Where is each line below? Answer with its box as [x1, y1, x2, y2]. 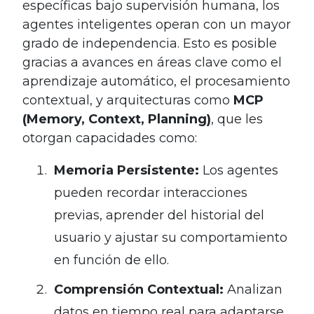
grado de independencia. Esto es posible [22, 35, 277, 51]
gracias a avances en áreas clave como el [22, 54, 282, 70]
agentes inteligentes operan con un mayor [22, 16, 291, 32]
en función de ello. [54, 252, 169, 268]
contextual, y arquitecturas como [22, 92, 233, 108]
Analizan [224, 281, 282, 297]
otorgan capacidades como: [22, 130, 197, 146]
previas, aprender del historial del [54, 207, 264, 223]
